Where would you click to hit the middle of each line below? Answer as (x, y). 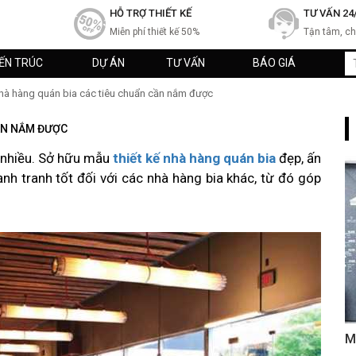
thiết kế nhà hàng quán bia (194, 158)
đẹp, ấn (298, 158)
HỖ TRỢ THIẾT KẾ (150, 13)
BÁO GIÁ (274, 63)
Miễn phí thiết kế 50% (154, 32)
